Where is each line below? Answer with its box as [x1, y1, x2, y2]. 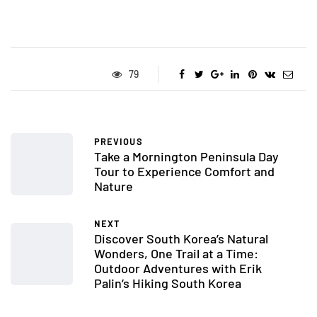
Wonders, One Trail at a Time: [94, 246, 258, 262]
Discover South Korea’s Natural [94, 231, 268, 247]
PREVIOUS [94, 137, 143, 147]
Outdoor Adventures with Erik [94, 260, 262, 277]
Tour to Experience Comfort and [94, 163, 275, 180]
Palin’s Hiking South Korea [94, 275, 241, 292]
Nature [94, 178, 133, 195]
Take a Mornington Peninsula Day [94, 149, 279, 165]
